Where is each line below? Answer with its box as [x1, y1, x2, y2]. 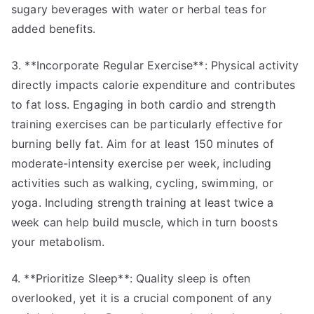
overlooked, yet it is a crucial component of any [11, 291, 272, 305]
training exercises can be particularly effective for [11, 117, 283, 131]
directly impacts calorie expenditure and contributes [11, 78, 296, 92]
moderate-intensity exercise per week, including [11, 156, 272, 170]
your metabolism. [11, 235, 105, 249]
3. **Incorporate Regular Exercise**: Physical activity [11, 58, 299, 72]
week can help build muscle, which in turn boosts [11, 215, 278, 229]
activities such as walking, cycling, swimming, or [11, 176, 273, 190]
